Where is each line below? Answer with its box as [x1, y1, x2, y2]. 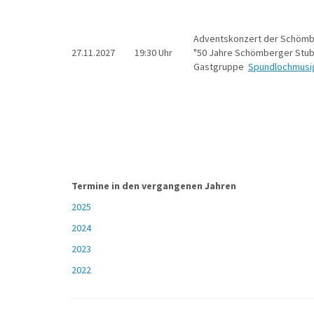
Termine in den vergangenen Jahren [71, 179, 236, 192]
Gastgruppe [193, 60, 248, 73]
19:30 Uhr [135, 46, 172, 59]
